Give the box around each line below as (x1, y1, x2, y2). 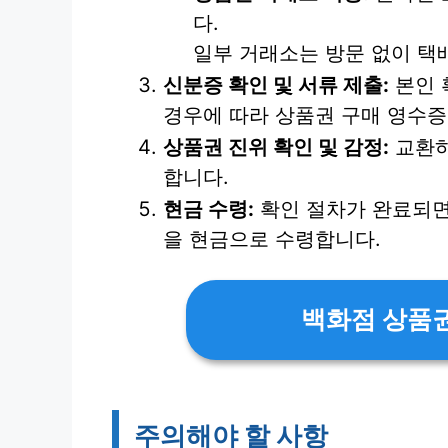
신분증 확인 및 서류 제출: (163, 73, 389, 97)
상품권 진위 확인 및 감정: (163, 135, 389, 159)
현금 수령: (163, 197, 254, 221)
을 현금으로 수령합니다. (163, 227, 381, 251)
